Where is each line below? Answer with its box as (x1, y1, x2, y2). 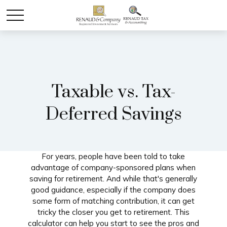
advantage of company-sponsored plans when (31, 163, 196, 172)
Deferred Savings (45, 103, 182, 126)
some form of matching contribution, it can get (32, 196, 195, 206)
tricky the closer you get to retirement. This (37, 207, 190, 217)
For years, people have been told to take (42, 152, 185, 161)
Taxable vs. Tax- (51, 81, 176, 103)
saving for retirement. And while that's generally (29, 174, 198, 183)
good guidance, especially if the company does (31, 185, 196, 195)
